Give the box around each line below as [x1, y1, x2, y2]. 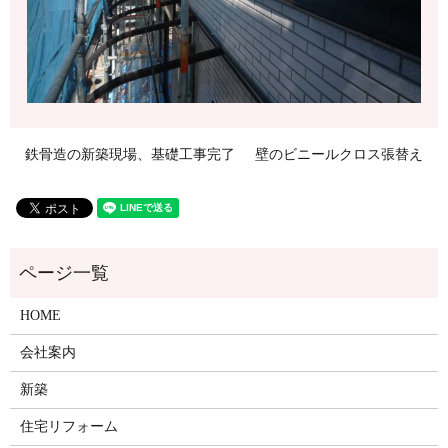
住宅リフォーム [19, 418, 118, 434]
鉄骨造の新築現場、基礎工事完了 [25, 146, 235, 162]
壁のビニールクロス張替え [255, 146, 423, 162]
